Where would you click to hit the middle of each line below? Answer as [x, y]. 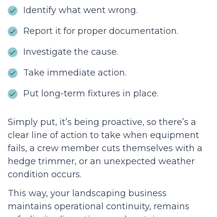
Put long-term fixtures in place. [91, 94]
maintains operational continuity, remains [99, 207]
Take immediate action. [76, 73]
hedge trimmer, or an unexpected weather [101, 162]
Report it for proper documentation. [101, 31]
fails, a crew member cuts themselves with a [105, 148]
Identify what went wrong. [82, 10]
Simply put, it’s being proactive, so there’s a [102, 122]
